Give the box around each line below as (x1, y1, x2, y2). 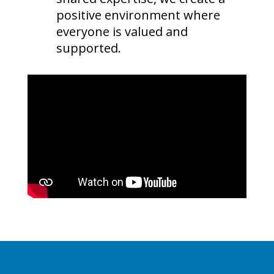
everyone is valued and (56, 23, 188, 40)
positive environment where (56, 7, 220, 24)
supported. (56, 40, 121, 57)
